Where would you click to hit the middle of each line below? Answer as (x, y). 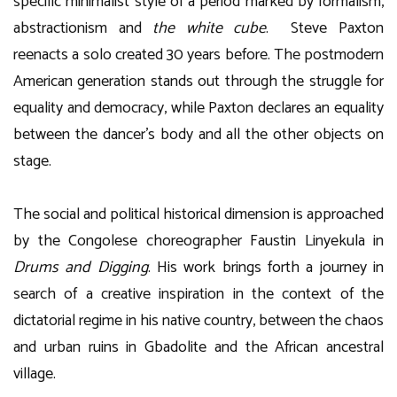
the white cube (210, 28)
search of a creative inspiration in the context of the (198, 294)
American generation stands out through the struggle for (198, 82)
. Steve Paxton (325, 28)
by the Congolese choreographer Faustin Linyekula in (198, 241)
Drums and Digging (81, 268)
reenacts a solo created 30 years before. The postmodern (198, 55)
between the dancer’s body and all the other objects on (198, 135)
